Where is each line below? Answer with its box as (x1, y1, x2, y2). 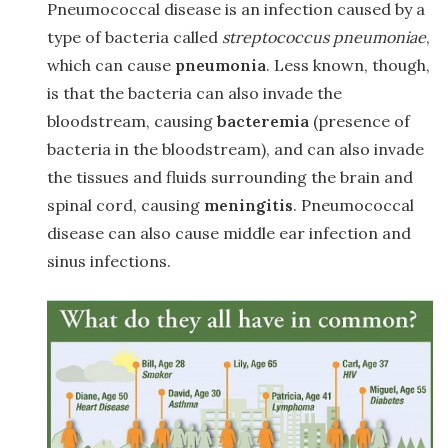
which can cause (47, 55, 175, 76)
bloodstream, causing (47, 111, 217, 132)
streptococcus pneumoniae (222, 27, 426, 48)
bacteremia (217, 111, 309, 132)
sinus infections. (47, 251, 171, 272)
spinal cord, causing (47, 195, 204, 216)
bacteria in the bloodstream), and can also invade (47, 139, 424, 160)
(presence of (309, 111, 410, 132)
